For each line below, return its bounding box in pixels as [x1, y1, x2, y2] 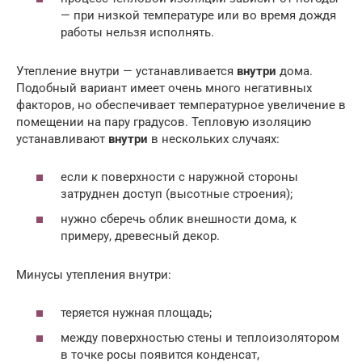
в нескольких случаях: [148, 132, 280, 146]
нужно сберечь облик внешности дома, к [61, 212, 297, 226]
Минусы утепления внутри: [16, 267, 171, 282]
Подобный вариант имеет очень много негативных [16, 81, 312, 95]
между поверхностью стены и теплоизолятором [61, 330, 339, 345]
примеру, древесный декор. [61, 229, 220, 243]
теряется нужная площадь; [61, 305, 212, 320]
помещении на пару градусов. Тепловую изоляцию [16, 115, 311, 129]
